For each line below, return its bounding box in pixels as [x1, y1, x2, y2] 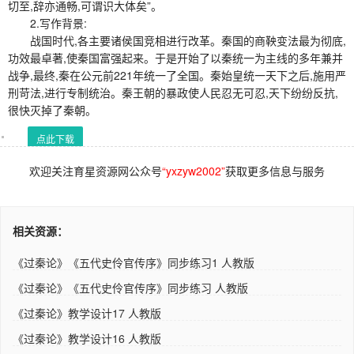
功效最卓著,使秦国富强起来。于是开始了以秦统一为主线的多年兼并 [8, 49, 343, 66]
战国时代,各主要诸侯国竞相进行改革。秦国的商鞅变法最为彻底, [8, 32, 346, 48]
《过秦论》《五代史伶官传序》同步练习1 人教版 [13, 254, 254, 270]
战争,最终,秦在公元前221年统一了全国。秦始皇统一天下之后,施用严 [8, 66, 346, 83]
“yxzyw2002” [162, 162, 225, 179]
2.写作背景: [8, 14, 87, 31]
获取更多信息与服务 [225, 162, 325, 179]
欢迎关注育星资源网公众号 [29, 162, 162, 179]
